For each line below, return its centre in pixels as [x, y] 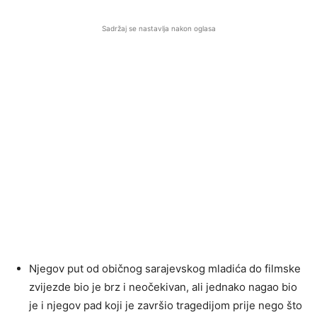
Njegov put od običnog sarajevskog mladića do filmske [165, 268]
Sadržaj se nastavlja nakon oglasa [158, 28]
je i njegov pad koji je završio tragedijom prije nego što [166, 305]
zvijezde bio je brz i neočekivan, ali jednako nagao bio [163, 287]
